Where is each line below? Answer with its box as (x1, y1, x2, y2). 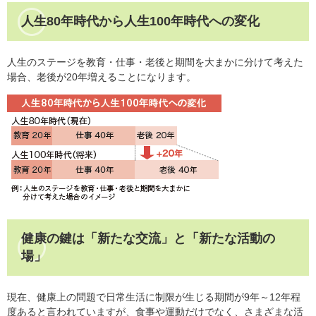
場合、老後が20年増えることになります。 (7, 71, 196, 83)
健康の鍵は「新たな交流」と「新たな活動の (21, 231, 275, 245)
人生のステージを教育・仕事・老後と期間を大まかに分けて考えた (7, 56, 303, 68)
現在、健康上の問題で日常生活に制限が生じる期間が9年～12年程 (7, 291, 300, 303)
